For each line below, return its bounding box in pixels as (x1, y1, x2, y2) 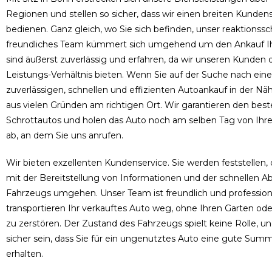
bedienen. (6, 24, 50, 35)
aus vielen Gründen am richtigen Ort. (6, 100, 165, 111)
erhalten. (6, 248, 43, 260)
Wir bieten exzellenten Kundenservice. (6, 157, 172, 169)
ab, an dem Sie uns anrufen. (6, 130, 123, 141)
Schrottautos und (6, 115, 83, 126)
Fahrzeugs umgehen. (6, 188, 100, 199)
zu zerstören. (6, 218, 64, 229)
